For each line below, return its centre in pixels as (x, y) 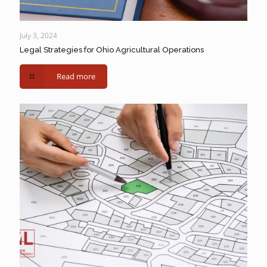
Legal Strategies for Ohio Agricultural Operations (112, 49)
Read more (76, 76)
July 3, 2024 (38, 35)
